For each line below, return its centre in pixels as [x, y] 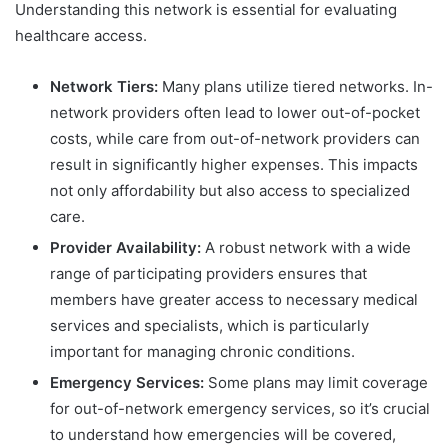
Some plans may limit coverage [316, 383]
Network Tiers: [104, 87]
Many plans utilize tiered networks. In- [295, 87]
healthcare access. [81, 36]
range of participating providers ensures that [208, 274]
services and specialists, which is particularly [209, 326]
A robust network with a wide [306, 248]
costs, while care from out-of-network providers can [235, 139]
